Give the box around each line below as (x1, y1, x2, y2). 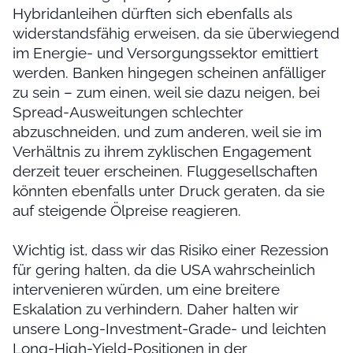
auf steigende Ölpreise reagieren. (13, 202, 241, 220)
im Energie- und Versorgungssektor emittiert (13, 44, 318, 62)
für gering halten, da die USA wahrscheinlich (13, 261, 315, 279)
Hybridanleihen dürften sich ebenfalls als (13, 5, 292, 23)
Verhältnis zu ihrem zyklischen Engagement (13, 143, 311, 161)
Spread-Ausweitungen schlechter (13, 103, 243, 121)
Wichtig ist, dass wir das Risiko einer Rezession (13, 241, 329, 259)
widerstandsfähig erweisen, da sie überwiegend (13, 24, 340, 43)
